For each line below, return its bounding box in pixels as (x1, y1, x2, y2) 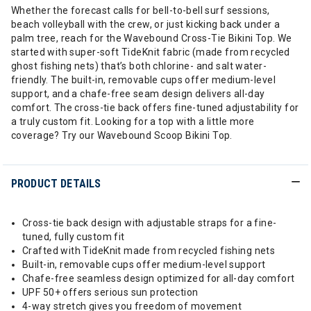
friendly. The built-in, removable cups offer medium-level (11, 74, 276, 85)
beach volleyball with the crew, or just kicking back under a (11, 19, 280, 30)
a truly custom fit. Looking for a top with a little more (11, 116, 255, 127)
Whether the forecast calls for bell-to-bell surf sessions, (11, 5, 270, 16)
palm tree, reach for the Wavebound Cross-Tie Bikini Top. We (11, 33, 292, 44)
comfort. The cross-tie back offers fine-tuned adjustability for (11, 102, 299, 113)
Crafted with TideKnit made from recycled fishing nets (22, 245, 276, 256)
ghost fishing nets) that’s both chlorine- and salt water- (11, 60, 267, 72)
